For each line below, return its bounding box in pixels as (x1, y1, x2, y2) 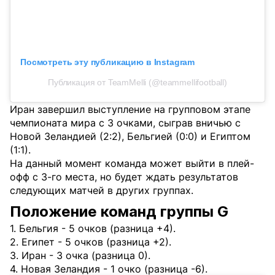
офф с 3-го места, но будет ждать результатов (10, 171, 238, 184)
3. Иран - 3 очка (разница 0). (10, 249, 150, 262)
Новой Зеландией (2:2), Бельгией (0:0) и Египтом (10, 130, 250, 143)
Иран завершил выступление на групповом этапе (10, 103, 250, 116)
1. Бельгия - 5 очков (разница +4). (10, 222, 176, 235)
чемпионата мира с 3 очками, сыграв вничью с (10, 117, 241, 130)
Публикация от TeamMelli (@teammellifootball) (48, 77, 227, 88)
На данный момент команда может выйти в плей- (10, 157, 254, 170)
